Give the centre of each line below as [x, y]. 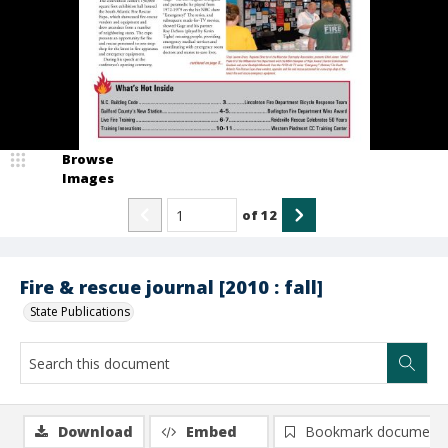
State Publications [80, 311]
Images [88, 178]
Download [95, 431]
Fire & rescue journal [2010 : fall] [171, 287]
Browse [88, 159]
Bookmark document [374, 431]
